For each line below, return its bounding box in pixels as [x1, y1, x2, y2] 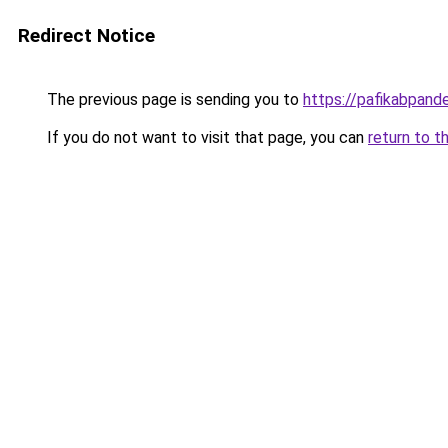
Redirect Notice [18, 24, 155, 47]
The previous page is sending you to [43, 90, 303, 109]
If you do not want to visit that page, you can [43, 128, 368, 147]
